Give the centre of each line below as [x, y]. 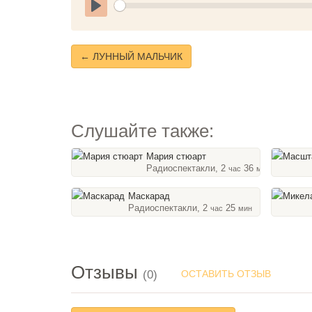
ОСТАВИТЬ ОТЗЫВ [226, 274]
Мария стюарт [176, 156]
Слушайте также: [142, 131]
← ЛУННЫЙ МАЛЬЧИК [131, 56]
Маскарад [149, 196]
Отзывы [107, 272]
